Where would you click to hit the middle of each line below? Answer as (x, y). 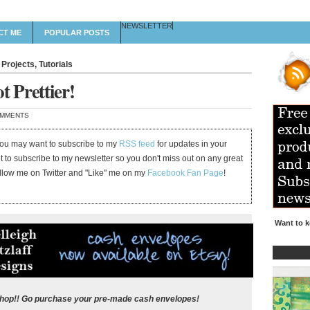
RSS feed (137, 144)
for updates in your (191, 144)
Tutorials (56, 64)
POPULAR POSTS (77, 33)
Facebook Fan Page (186, 173)
